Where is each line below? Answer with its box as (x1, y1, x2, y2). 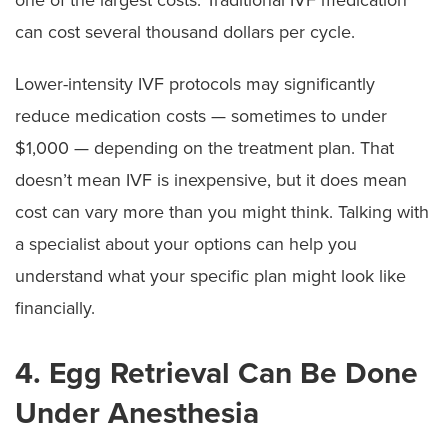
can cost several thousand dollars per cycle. (15, 20, 355, 43)
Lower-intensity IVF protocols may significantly (15, 72, 375, 95)
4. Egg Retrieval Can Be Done (15, 354, 418, 392)
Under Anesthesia (15, 394, 259, 432)
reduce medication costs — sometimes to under (15, 104, 387, 127)
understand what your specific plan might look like (15, 264, 406, 287)
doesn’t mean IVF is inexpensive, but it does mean (15, 168, 407, 191)
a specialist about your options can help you (15, 232, 357, 255)
